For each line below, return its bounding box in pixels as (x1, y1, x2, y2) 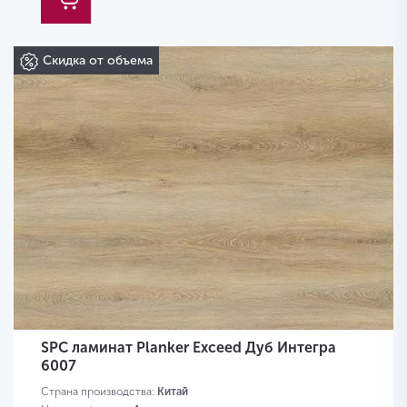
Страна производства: (41, 385, 157, 399)
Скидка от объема (43, 53, 153, 69)
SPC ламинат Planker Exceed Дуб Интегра (41, 339, 336, 357)
